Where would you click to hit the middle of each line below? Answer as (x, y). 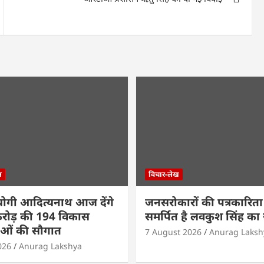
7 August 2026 (173, 232)
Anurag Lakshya (50, 246)
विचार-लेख (164, 174)
